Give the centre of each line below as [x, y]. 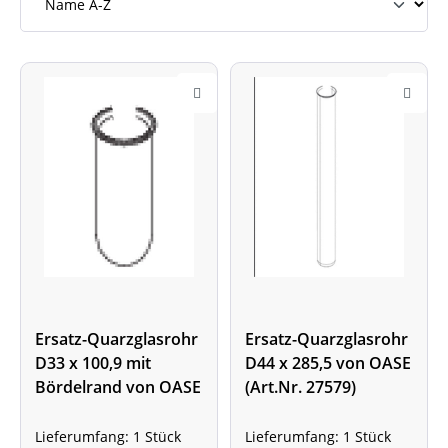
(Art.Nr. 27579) [300, 386]
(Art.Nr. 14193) [90, 410]
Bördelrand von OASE [118, 386]
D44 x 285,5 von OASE [328, 362]
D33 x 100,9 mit [93, 362]
